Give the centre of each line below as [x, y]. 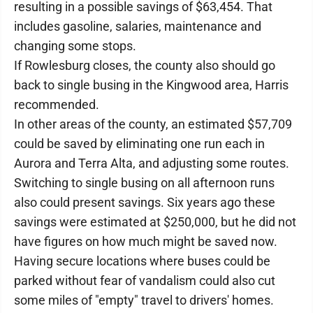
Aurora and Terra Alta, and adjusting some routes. [152, 163]
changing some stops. [75, 46]
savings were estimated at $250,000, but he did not [155, 222]
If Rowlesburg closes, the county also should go [145, 65]
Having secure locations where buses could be [142, 261]
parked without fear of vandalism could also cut [145, 281]
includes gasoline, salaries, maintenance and [138, 26]
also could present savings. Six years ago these [145, 202]
